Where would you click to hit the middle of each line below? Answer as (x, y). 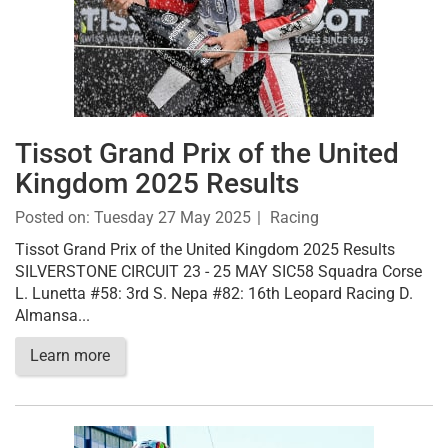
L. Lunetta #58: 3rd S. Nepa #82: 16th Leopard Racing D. (214, 293)
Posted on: (54, 217)
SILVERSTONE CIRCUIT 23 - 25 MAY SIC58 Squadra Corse (218, 271)
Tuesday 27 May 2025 (172, 217)
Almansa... (52, 315)
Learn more (70, 355)
